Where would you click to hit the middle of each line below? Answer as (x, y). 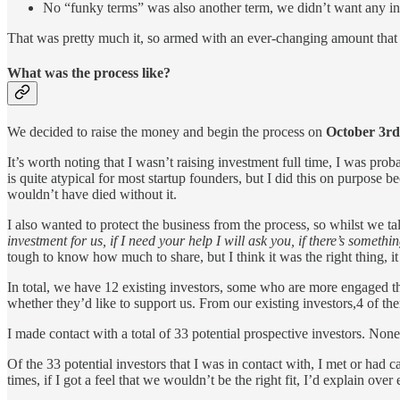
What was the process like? (89, 72)
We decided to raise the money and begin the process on (167, 132)
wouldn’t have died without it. (92, 195)
